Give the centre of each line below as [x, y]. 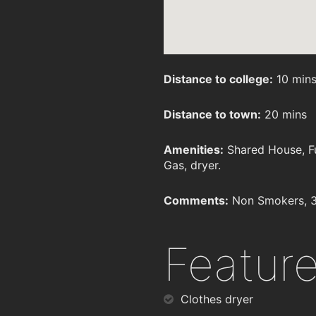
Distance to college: [218, 79]
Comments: [196, 200]
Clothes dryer [217, 299]
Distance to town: [212, 114]
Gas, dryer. [192, 165]
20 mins [284, 114]
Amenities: [194, 150]
